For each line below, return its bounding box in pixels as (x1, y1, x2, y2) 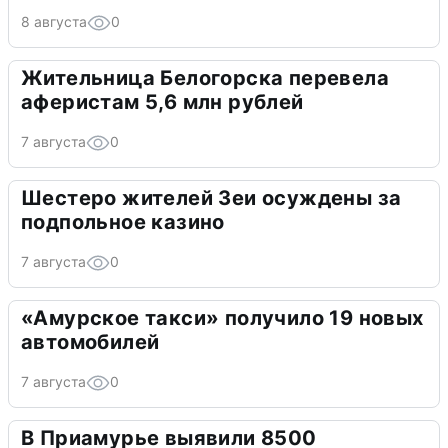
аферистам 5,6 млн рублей (21, 90, 304, 115)
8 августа (21, 13, 87, 31)
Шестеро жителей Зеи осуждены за (21, 186, 402, 211)
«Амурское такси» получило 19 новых (21, 306, 424, 331)
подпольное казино (21, 210, 225, 235)
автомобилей (21, 330, 160, 355)
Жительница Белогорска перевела (21, 66, 389, 91)
